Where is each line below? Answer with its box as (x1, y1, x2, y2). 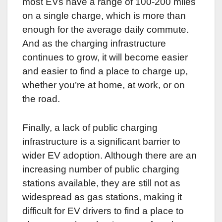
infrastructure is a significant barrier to (22, 136, 180, 147)
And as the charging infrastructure (22, 38, 166, 49)
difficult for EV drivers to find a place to (22, 205, 184, 216)
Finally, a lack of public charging (22, 122, 158, 133)
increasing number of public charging (22, 164, 179, 174)
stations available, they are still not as (22, 177, 180, 188)
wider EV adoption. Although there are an (22, 150, 197, 161)
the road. (22, 93, 60, 104)
